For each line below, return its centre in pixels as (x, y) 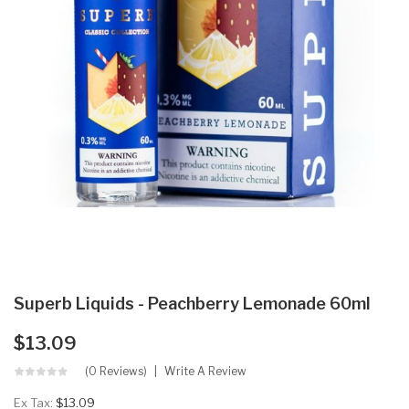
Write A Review (205, 371)
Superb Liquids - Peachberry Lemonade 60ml (192, 303)
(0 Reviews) (116, 371)
